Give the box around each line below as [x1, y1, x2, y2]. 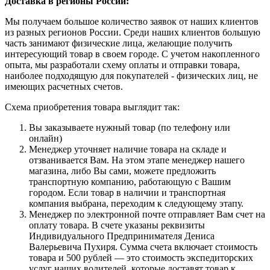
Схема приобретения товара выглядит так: [5, 102, 180, 113]
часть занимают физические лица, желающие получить [5, 38, 232, 49]
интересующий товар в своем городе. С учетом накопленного [5, 49, 260, 60]
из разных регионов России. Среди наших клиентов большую [5, 27, 260, 38]
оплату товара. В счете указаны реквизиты [29, 220, 205, 231]
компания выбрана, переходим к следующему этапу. [29, 198, 243, 209]
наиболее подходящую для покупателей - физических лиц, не [5, 71, 258, 81]
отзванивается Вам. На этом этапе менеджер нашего [29, 155, 245, 166]
